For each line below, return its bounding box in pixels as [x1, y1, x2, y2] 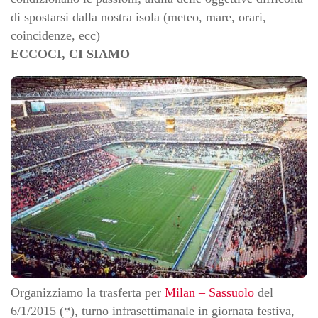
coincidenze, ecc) [11, 28, 100, 43]
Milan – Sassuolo [165, 285, 254, 300]
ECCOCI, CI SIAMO [11, 46, 130, 61]
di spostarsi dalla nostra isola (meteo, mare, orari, [11, 9, 266, 24]
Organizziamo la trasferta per [11, 285, 165, 300]
